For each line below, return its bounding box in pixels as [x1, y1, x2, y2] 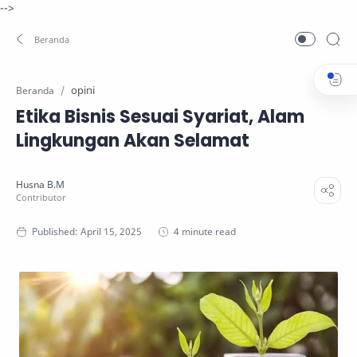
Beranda [16, 84, 54, 96]
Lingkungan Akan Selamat [16, 128, 249, 153]
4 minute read [174, 225, 236, 238]
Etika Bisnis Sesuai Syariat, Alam [16, 104, 304, 129]
